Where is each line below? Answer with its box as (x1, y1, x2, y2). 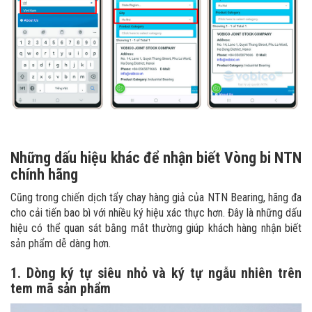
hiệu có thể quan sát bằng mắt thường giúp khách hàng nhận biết (10, 221, 302, 235)
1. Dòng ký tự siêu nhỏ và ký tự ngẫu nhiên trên (10, 264, 302, 281)
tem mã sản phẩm (10, 279, 111, 297)
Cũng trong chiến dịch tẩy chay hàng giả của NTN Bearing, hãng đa (10, 190, 302, 204)
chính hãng (10, 165, 78, 183)
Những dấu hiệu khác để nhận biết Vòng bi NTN (10, 148, 302, 166)
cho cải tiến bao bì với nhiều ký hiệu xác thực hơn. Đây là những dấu (10, 205, 302, 219)
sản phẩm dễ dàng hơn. (10, 236, 111, 250)
